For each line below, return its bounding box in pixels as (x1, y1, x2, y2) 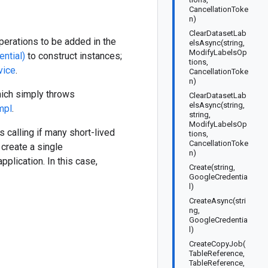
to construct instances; (25, 50, 122, 62)
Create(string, (189, 163, 235, 172)
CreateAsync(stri (189, 196, 246, 205)
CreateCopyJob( (189, 239, 245, 248)
